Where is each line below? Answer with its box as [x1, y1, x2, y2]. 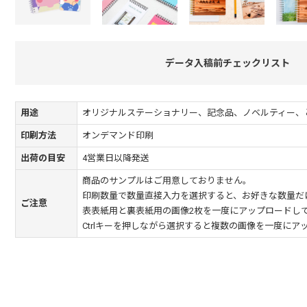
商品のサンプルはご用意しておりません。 [82, 175, 251, 186]
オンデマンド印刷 [82, 130, 153, 140]
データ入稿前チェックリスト [165, 58, 290, 69]
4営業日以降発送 [82, 153, 149, 163]
